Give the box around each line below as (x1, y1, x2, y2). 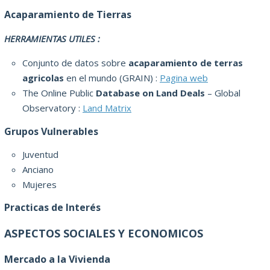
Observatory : (22, 102, 83, 115)
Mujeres (22, 178, 57, 190)
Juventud (22, 148, 58, 160)
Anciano (22, 163, 54, 175)
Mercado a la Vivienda (4, 253, 110, 266)
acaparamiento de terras (128, 57, 243, 69)
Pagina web (160, 72, 208, 84)
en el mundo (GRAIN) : (64, 72, 160, 84)
